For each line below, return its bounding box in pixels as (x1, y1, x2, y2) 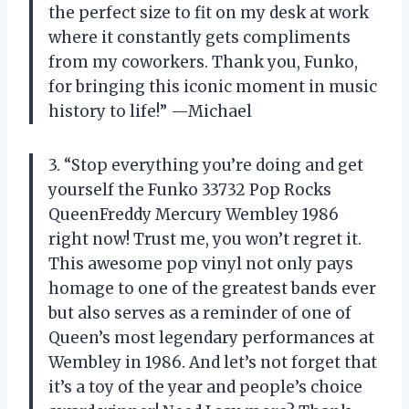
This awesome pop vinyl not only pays (48, 253, 353, 274)
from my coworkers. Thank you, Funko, (48, 51, 358, 72)
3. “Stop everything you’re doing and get (48, 154, 363, 175)
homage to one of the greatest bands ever (48, 278, 376, 299)
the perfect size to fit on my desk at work (48, 2, 369, 23)
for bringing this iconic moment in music (48, 76, 377, 97)
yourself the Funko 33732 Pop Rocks (48, 179, 331, 200)
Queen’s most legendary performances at (48, 327, 374, 348)
